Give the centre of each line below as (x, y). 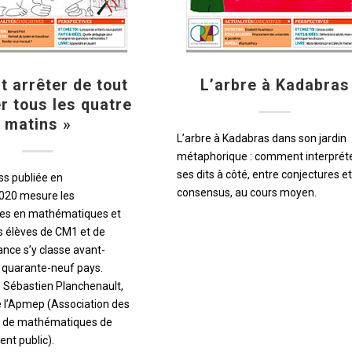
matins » (38, 124)
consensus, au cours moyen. (246, 192)
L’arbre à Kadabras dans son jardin (261, 138)
